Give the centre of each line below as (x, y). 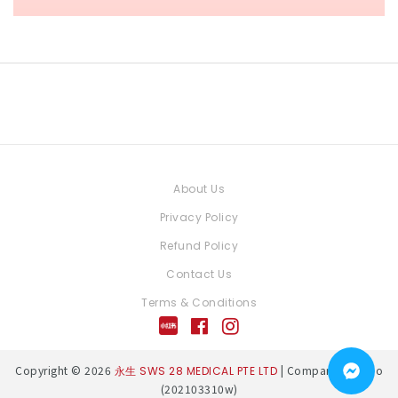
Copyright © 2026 (65, 370)
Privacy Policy (199, 217)
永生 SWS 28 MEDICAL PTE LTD (195, 370)
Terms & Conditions (199, 302)
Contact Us (199, 274)
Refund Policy (199, 245)
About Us (199, 188)
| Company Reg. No (330, 370)
